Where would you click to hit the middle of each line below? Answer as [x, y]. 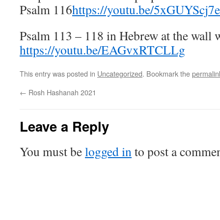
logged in [108, 151]
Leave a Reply [64, 126]
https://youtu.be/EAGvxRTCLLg [102, 50]
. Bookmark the [167, 73]
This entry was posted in [58, 73]
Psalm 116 [46, 9]
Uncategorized [120, 73]
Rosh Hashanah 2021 [61, 92]
